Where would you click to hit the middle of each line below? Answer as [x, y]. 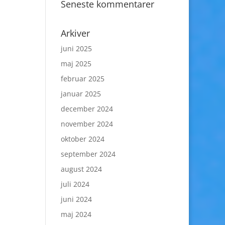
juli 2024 [75, 184]
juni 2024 [76, 199]
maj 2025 [76, 64]
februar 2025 [82, 79]
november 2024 [87, 124]
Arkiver [75, 33]
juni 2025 [76, 48]
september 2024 [88, 154]
